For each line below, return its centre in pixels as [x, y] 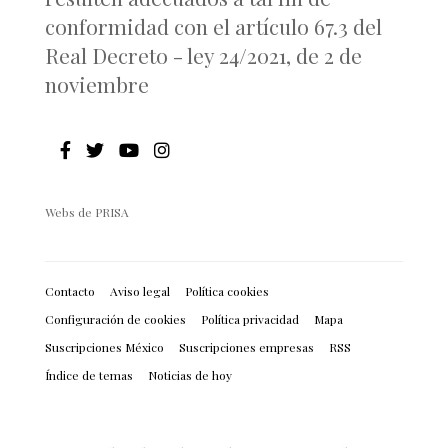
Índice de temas [89, 374]
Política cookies [227, 290]
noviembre [97, 83]
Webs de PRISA [87, 211]
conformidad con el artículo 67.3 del [213, 25]
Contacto [70, 290]
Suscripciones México [104, 346]
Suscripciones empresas [246, 346]
